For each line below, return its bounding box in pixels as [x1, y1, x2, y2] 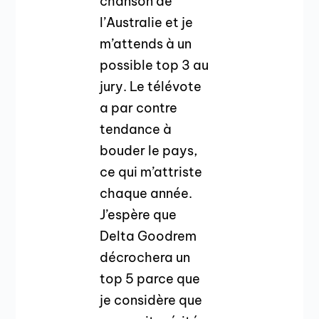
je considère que [100, 292, 203, 309]
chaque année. [100, 185, 193, 202]
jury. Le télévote [100, 78, 202, 95]
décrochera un [100, 249, 191, 266]
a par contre [100, 100, 178, 117]
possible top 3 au [100, 57, 209, 74]
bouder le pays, [100, 142, 198, 159]
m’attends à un [100, 36, 192, 53]
